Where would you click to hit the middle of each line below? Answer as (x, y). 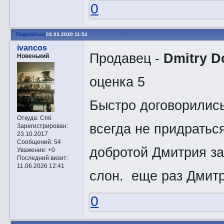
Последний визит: (42, 158)
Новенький (33, 55)
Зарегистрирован (41, 126)
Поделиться (31, 34)
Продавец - (126, 58)
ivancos (32, 47)
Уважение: (31, 150)
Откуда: (27, 118)
